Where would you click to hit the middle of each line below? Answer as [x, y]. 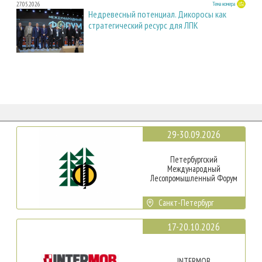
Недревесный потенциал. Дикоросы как [157, 14]
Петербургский [194, 159]
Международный [194, 168]
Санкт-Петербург [186, 202]
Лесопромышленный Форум [194, 178]
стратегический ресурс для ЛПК [143, 25]
